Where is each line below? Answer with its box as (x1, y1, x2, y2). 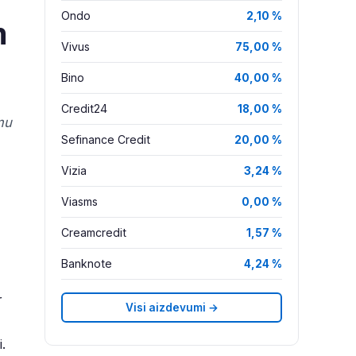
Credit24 (61, 102, 107, 116)
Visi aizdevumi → (125, 300, 219, 314)
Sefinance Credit (61, 133, 150, 147)
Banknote (61, 257, 112, 271)
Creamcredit (61, 226, 126, 240)
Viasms (61, 195, 98, 209)
